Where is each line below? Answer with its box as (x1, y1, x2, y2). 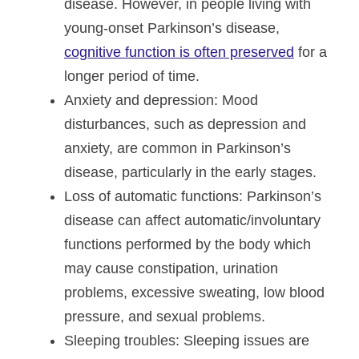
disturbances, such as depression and (64, 116, 306, 132)
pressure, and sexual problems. (64, 309, 265, 325)
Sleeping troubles (64, 333, 175, 349)
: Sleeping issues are (175, 333, 309, 349)
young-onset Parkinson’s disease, (64, 20, 280, 36)
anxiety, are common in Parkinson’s (64, 140, 291, 156)
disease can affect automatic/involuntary (64, 212, 321, 228)
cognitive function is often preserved (64, 44, 294, 60)
